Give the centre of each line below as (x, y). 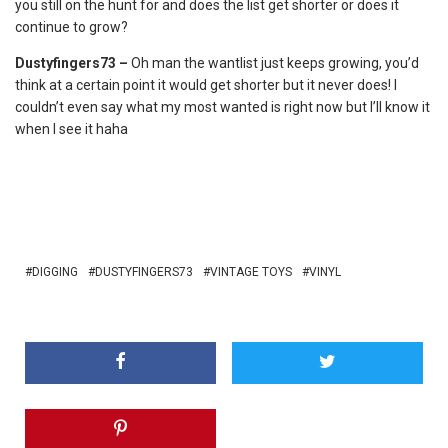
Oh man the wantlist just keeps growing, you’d (275, 63)
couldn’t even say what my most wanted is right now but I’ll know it (222, 107)
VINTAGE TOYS (251, 272)
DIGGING (55, 272)
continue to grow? (71, 27)
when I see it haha (71, 129)
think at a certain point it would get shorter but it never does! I (206, 85)
